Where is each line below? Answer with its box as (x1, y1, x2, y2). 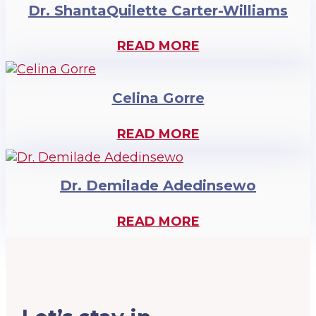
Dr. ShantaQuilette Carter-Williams (28, 1, 288, 19)
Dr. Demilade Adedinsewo (60, 177, 256, 195)
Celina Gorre (111, 90, 205, 107)
